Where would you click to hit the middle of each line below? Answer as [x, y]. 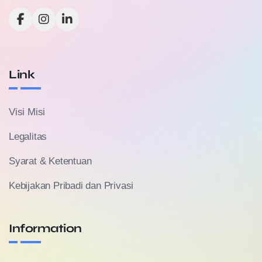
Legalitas [28, 136]
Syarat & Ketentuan [50, 161]
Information [45, 228]
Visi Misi [27, 112]
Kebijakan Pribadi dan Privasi [71, 185]
